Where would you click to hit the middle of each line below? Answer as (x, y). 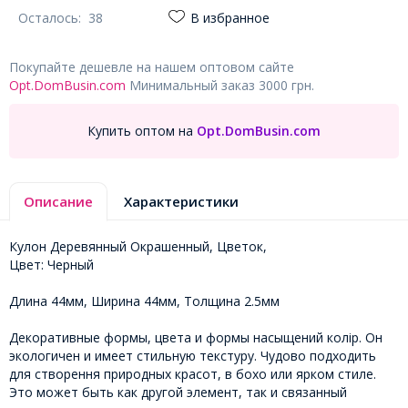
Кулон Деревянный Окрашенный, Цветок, (138, 246)
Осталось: (53, 17)
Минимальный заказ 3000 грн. (220, 85)
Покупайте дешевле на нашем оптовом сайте (152, 66)
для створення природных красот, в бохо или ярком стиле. (193, 373)
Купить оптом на (140, 131)
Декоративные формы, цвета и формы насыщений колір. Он (196, 337)
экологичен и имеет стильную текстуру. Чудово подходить (193, 355)
